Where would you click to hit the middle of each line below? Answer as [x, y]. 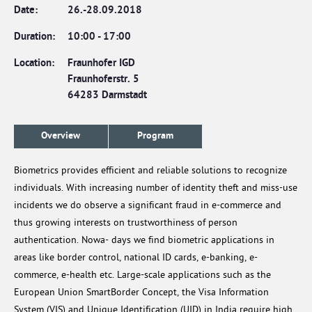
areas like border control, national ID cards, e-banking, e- [136, 258]
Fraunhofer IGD [101, 63]
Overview [61, 136]
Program [156, 136]
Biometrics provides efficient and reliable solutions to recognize [150, 171]
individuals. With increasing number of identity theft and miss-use [156, 188]
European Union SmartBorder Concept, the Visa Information [141, 293]
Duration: [34, 37]
